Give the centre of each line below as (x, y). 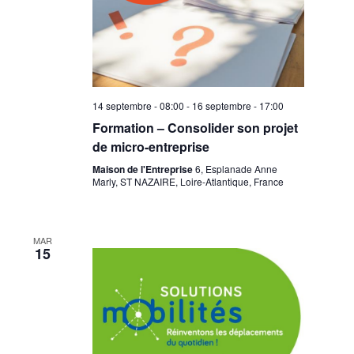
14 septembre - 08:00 (138, 105)
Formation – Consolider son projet (195, 127)
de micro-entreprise (151, 146)
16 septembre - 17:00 (237, 105)
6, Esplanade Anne (236, 168)
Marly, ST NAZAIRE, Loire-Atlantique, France (188, 181)
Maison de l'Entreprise (143, 169)
